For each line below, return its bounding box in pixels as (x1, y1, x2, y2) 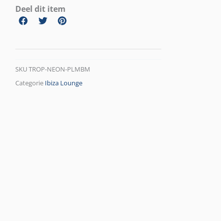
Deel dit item (15, 3, 66, 14)
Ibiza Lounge (45, 79, 83, 88)
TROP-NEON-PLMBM (29, 65, 91, 74)
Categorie (15, 79, 44, 88)
